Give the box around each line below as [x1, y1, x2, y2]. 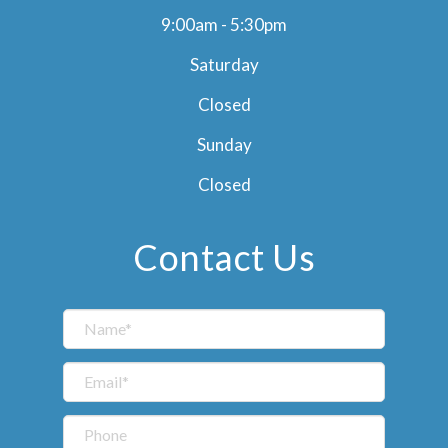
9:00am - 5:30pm [161, 13, 287, 35]
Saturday [189, 53, 259, 75]
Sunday [196, 133, 252, 155]
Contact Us [133, 234, 315, 279]
